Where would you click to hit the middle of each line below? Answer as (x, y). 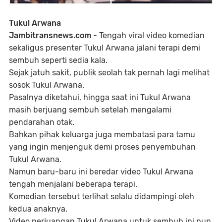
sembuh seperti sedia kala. (58, 60)
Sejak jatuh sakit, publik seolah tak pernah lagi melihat (109, 73)
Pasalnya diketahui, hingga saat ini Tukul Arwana (100, 98)
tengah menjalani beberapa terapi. (73, 184)
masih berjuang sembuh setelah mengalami (90, 110)
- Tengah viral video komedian (148, 36)
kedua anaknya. (38, 209)
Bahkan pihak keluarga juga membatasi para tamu (102, 135)
